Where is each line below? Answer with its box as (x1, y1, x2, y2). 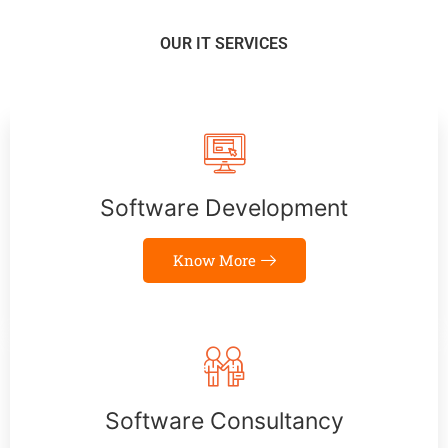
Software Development (100, 194, 348, 223)
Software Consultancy (104, 407, 344, 436)
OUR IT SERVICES (160, 34, 288, 54)
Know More (172, 250, 256, 271)
